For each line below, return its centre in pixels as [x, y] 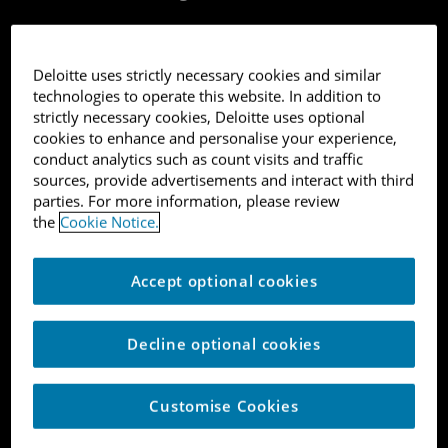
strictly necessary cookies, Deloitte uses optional [199, 118]
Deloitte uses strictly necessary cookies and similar [207, 76]
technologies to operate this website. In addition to [207, 97]
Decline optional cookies [224, 345]
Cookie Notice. [110, 223]
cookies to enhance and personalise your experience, [215, 139]
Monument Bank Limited [132, 251]
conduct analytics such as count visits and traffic [198, 160]
